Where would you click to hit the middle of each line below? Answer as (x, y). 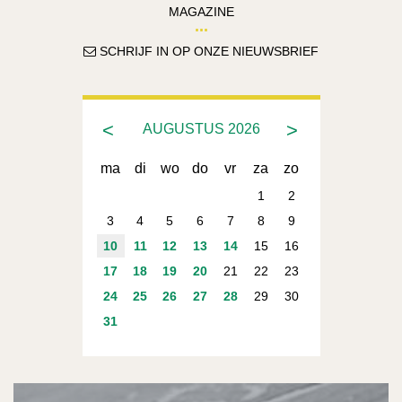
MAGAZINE (201, 13)
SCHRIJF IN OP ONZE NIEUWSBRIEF (207, 52)
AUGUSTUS (183, 129)
